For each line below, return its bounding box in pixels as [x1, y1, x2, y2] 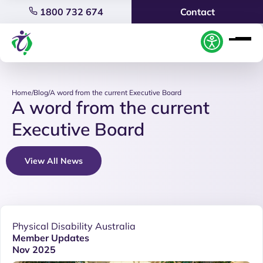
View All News [25, 156, 83, 166]
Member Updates [12, 232, 89, 244]
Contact [180, 6, 215, 18]
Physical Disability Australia [12, 220, 136, 232]
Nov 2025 [12, 244, 56, 255]
